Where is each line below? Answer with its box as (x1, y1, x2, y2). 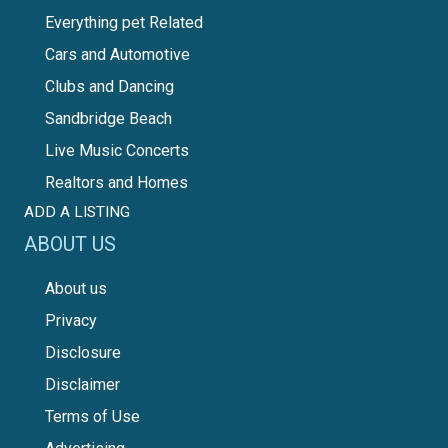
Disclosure (45, 343, 121, 363)
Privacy (45, 311, 97, 331)
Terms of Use (45, 407, 140, 427)
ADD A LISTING (24, 203, 130, 222)
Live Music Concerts (45, 141, 189, 161)
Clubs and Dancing (45, 77, 174, 97)
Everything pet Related (45, 13, 203, 33)
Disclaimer (45, 375, 120, 395)
